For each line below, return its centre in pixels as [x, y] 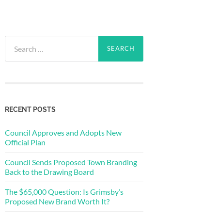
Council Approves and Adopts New [63, 132]
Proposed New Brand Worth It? [57, 201]
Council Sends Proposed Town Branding [71, 162]
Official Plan [25, 142]
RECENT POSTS [30, 109]
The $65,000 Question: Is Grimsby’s [64, 191]
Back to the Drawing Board [49, 171]
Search [15, 40]
